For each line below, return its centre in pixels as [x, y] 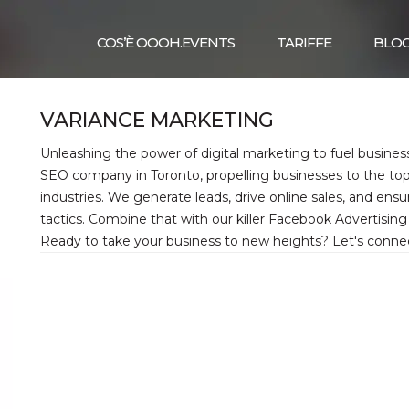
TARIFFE [304, 42]
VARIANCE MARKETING [157, 120]
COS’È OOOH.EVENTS [166, 42]
